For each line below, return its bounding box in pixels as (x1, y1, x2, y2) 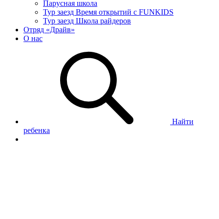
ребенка (23, 126, 50, 134)
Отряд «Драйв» (23, 25, 75, 34)
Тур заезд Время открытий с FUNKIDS (43, 7, 174, 16)
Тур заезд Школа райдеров (43, 16, 131, 25)
